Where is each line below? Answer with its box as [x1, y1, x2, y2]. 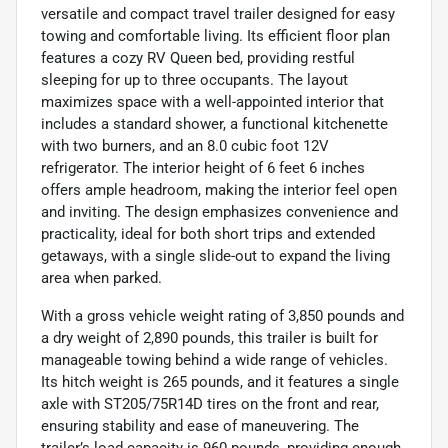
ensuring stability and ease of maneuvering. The [41, 417, 359, 436]
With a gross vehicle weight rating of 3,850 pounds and [41, 307, 404, 326]
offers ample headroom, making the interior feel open [41, 181, 397, 200]
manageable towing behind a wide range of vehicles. [41, 351, 388, 370]
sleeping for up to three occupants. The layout [41, 71, 348, 90]
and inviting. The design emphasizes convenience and [41, 203, 398, 222]
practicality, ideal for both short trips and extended [41, 225, 375, 244]
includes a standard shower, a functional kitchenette [41, 115, 388, 134]
